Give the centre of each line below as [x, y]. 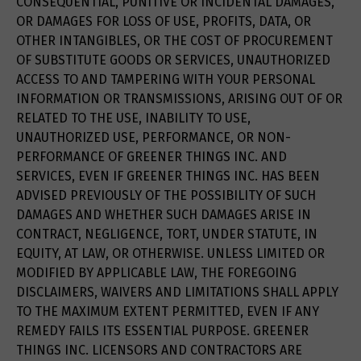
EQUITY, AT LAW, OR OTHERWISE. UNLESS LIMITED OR [170, 254]
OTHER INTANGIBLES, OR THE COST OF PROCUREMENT [174, 41]
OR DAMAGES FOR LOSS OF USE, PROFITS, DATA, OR [164, 22]
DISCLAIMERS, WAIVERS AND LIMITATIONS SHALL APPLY [177, 293]
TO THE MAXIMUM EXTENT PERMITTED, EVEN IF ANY [168, 312]
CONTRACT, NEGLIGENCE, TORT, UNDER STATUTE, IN [167, 234]
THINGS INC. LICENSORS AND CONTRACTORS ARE [159, 351]
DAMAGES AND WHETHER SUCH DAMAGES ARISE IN [164, 215]
